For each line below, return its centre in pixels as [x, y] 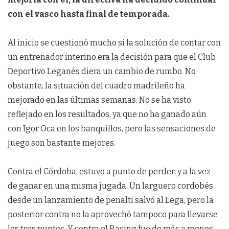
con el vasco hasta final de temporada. [89, 14]
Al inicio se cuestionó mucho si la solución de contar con [114, 43]
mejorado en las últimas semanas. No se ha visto [99, 100]
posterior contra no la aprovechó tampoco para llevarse [113, 215]
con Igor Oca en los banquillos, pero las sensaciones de [112, 129]
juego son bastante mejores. [62, 143]
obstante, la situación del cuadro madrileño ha [96, 86]
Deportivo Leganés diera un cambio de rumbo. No [102, 72]
